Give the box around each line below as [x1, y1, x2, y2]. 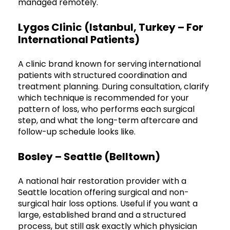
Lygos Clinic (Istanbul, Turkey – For [18, 20, 203, 34]
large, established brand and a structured [18, 208, 186, 221]
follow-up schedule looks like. [18, 125, 136, 138]
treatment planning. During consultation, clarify [18, 80, 209, 92]
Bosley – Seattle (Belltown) [18, 149, 160, 164]
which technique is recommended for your [18, 91, 189, 104]
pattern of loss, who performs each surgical [18, 103, 195, 115]
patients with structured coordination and [18, 69, 187, 81]
